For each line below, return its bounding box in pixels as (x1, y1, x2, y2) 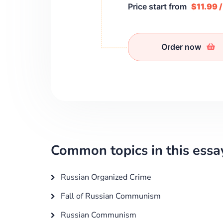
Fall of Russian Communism (59, 191, 161, 202)
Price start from (128, 1, 189, 11)
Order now (161, 42, 203, 52)
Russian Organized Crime (59, 172, 151, 183)
